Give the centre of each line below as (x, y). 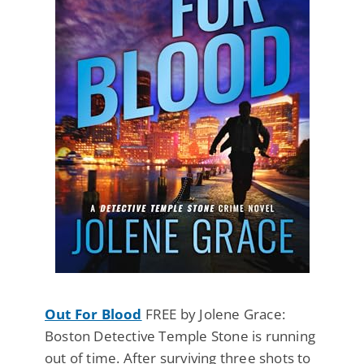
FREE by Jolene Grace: (214, 314)
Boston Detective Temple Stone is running (180, 336)
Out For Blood (93, 314)
